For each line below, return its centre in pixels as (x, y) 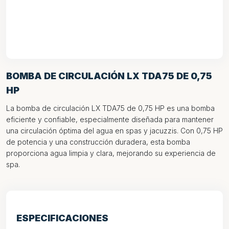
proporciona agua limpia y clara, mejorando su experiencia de (111, 153)
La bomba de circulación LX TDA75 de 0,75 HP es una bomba (110, 108)
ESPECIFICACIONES (62, 218)
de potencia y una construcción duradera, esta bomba (98, 142)
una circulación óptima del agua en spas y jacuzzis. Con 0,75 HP (114, 131)
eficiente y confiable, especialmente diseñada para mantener (110, 119)
